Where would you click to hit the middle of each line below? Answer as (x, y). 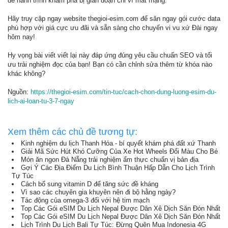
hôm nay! (21, 37)
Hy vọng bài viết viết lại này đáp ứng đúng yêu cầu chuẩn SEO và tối (110, 55)
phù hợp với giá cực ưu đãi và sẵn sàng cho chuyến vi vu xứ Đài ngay (113, 28)
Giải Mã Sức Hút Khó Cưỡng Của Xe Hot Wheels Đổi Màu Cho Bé (119, 151)
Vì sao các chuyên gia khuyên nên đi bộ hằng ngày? (98, 192)
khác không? (26, 74)
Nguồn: (19, 92)
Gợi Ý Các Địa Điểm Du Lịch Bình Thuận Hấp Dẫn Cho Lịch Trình (118, 168)
